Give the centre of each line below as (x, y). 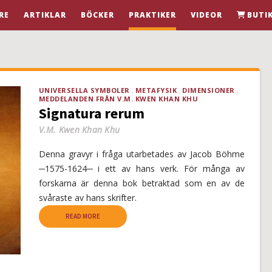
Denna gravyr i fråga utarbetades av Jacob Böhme (141, 154)
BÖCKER (97, 15)
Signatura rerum (91, 113)
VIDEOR (206, 15)
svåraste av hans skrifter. (87, 198)
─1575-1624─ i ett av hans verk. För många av (141, 168)
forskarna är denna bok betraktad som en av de (141, 183)
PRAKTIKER (152, 15)
